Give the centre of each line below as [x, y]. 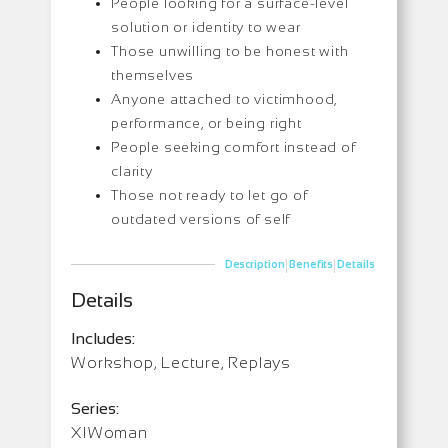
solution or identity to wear [206, 26]
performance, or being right [206, 122]
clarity [132, 170]
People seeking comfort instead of [233, 146]
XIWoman [109, 432]
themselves [153, 74]
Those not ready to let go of [209, 194]
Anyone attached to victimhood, [224, 98]
